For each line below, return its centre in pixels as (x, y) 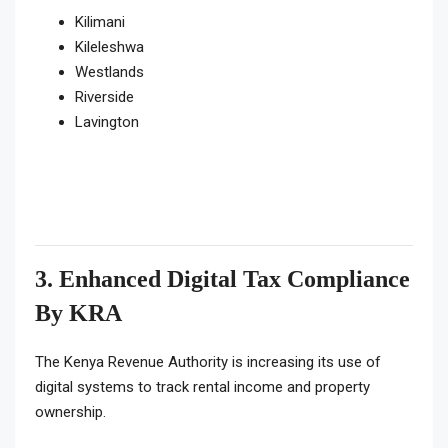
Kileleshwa (109, 47)
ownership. (70, 412)
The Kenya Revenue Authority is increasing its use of (208, 362)
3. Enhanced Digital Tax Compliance (222, 279)
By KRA (78, 313)
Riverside (104, 97)
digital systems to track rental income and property (202, 387)
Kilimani (100, 22)
